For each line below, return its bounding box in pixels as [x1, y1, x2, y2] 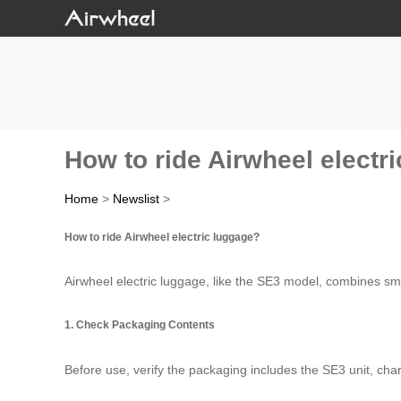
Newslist [113, 192, 159, 207]
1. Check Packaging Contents [64, 319, 215, 331]
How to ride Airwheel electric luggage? [64, 230, 260, 243]
